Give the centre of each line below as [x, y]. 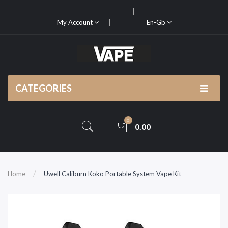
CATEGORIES [44, 88]
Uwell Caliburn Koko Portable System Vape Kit [112, 174]
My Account [75, 22]
